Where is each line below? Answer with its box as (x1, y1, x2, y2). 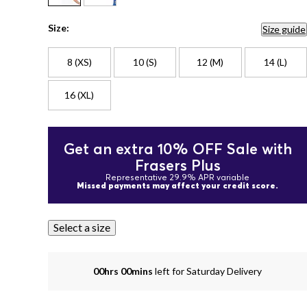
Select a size (53, 221, 110, 234)
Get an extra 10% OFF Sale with (63, 140, 292, 158)
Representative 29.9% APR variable (106, 172, 249, 182)
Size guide (262, 23, 306, 35)
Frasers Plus (134, 156, 221, 174)
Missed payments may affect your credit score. (77, 180, 278, 191)
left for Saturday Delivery (155, 265, 262, 277)
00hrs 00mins (93, 265, 155, 277)
